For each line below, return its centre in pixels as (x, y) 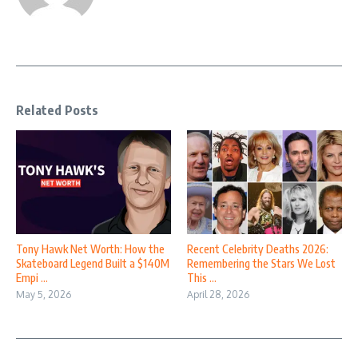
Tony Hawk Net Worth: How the (90, 249)
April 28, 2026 (218, 294)
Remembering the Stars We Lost (261, 263)
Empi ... (32, 277)
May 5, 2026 (44, 294)
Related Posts (58, 111)
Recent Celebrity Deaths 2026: (258, 249)
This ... (202, 277)
